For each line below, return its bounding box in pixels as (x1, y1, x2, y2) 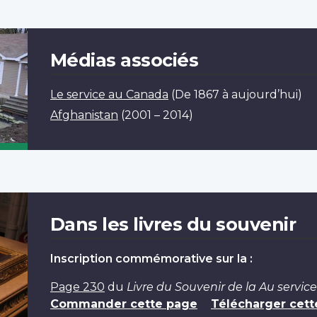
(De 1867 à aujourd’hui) (171, 87, 302, 101)
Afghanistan (50, 108, 118, 122)
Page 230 (50, 279, 105, 294)
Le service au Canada (50, 87, 168, 101)
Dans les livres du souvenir (50, 212, 296, 235)
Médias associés (50, 48, 199, 71)
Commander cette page (50, 296, 197, 311)
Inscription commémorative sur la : (50, 251, 253, 265)
